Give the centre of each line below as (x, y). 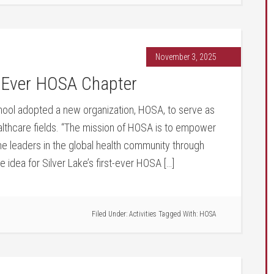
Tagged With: (179, 214)
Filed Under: (110, 214)
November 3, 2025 (186, 57)
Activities (143, 214)
